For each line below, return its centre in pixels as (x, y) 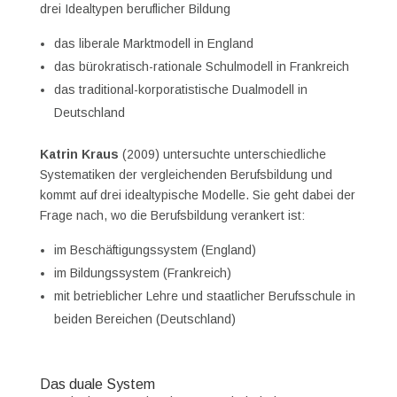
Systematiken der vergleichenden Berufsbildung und (186, 175)
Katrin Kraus (79, 155)
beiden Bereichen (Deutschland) (144, 319)
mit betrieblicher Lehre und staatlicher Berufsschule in (204, 296)
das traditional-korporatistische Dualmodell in (180, 90)
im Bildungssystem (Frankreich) (142, 273)
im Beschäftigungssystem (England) (155, 250)
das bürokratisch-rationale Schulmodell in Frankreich (201, 67)
